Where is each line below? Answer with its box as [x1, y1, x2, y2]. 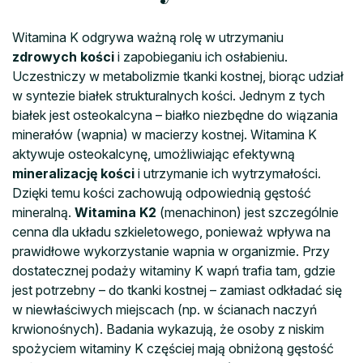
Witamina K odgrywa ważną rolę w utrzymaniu [12, 28, 284, 45]
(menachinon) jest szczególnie [156, 203, 339, 220]
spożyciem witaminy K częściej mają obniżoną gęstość [12, 340, 334, 357]
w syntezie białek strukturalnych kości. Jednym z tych [12, 87, 325, 104]
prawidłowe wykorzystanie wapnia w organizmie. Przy [12, 242, 330, 259]
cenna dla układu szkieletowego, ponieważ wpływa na [12, 223, 331, 240]
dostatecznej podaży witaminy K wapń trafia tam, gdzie [12, 262, 335, 279]
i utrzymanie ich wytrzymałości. [135, 164, 321, 181]
